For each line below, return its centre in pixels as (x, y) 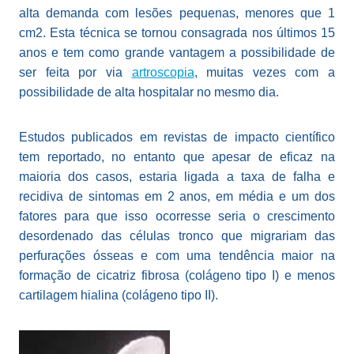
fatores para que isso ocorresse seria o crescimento (177, 217)
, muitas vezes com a (264, 73)
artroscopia (163, 73)
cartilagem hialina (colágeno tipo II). (119, 296)
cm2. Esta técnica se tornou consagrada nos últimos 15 (177, 33)
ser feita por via (75, 73)
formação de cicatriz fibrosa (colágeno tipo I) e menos (177, 276)
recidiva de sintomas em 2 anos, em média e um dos (177, 197)
